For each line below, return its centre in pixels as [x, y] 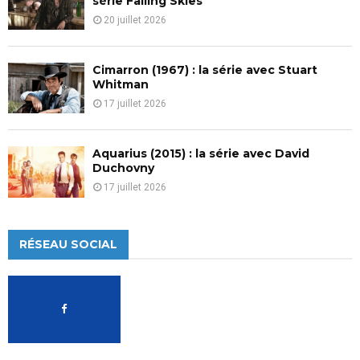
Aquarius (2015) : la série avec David [201, 154]
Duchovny [123, 168]
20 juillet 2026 [135, 20]
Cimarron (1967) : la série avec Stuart [205, 70]
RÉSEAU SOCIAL [68, 244]
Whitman [121, 85]
